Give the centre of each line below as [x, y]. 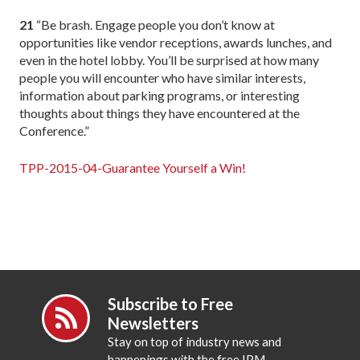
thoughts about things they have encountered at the [160, 112]
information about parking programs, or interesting [160, 95]
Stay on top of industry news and [195, 341]
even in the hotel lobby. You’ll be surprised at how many [169, 59]
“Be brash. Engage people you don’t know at [154, 24]
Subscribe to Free [171, 303]
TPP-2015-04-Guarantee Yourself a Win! [133, 167]
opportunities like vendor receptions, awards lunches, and [176, 42]
